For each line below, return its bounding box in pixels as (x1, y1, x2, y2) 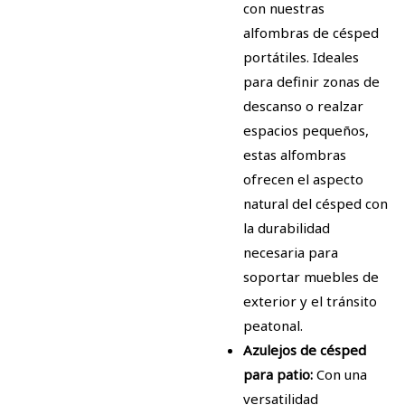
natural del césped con (243, 194, 388, 213)
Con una (316, 365, 367, 384)
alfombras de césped (243, 24, 379, 42)
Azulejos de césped (243, 341, 366, 360)
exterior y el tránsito (243, 292, 377, 311)
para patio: (243, 365, 316, 384)
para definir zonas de (243, 72, 380, 91)
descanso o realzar (243, 97, 363, 116)
